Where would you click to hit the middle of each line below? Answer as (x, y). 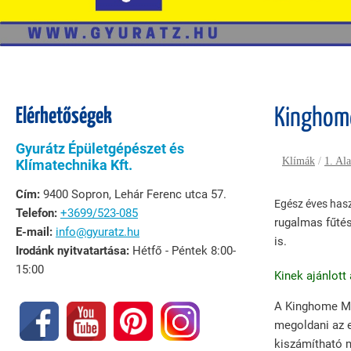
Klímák (299, 161)
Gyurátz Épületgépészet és (100, 148)
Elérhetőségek (64, 117)
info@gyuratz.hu (98, 232)
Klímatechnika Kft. (74, 165)
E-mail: (36, 232)
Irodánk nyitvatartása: (74, 251)
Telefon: (36, 213)
